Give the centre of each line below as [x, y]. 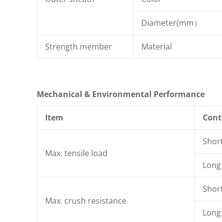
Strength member [79, 47]
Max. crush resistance [86, 201]
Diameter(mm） [171, 23]
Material [157, 47]
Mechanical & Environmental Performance [121, 94]
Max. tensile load [76, 153]
